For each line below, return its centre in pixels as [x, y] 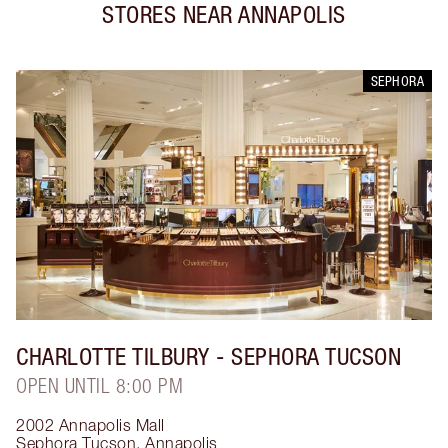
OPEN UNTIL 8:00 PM [99, 385]
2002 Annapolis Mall [90, 425]
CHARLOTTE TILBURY [113, 356]
